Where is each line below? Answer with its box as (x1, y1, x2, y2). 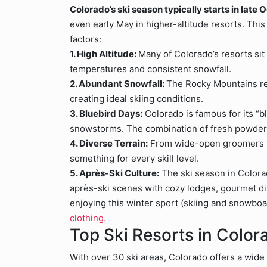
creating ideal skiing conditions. (70, 93, 203, 104)
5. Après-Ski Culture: (70, 167, 159, 179)
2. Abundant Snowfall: (70, 78, 166, 89)
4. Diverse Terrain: (70, 138, 148, 149)
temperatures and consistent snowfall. (70, 63, 231, 74)
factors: (70, 33, 101, 45)
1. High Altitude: (70, 48, 138, 60)
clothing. (70, 212, 106, 223)
